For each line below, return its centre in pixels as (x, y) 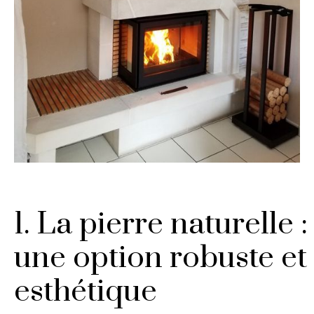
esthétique (86, 292)
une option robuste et (161, 258)
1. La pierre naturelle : (161, 225)
